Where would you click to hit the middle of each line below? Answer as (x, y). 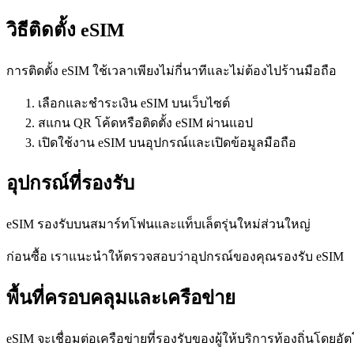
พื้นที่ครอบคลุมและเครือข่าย (121, 298)
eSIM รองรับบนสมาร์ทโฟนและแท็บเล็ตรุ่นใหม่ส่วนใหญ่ (158, 224)
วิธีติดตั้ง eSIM (66, 30)
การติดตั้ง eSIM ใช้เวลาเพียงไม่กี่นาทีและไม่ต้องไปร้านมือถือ (171, 70)
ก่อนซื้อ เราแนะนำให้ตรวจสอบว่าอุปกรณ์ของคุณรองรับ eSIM (175, 257)
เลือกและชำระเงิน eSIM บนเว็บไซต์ (134, 103)
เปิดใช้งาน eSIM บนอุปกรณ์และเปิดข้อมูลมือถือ (167, 142)
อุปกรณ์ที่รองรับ (70, 184)
